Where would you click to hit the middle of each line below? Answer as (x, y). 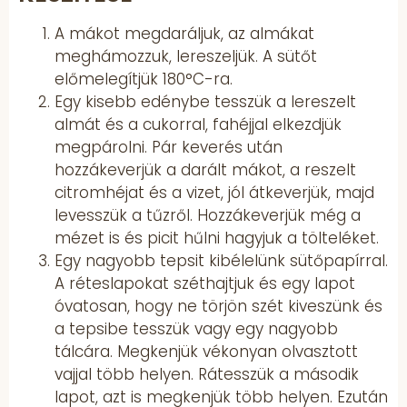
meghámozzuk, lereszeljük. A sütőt (186, 56)
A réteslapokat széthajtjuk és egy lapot (205, 283)
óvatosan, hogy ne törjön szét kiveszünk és (218, 306)
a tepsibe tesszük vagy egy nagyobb (196, 328)
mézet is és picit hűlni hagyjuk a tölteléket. (217, 238)
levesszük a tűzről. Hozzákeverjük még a (208, 215)
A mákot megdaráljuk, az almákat (184, 33)
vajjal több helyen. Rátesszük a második (207, 374)
